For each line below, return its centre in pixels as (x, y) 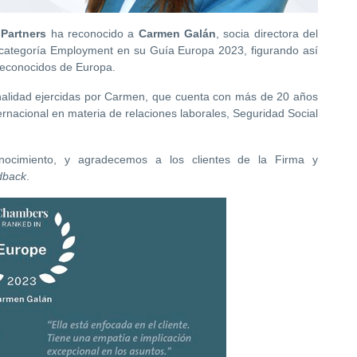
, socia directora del (267, 34)
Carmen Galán (177, 34)
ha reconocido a (92, 34)
